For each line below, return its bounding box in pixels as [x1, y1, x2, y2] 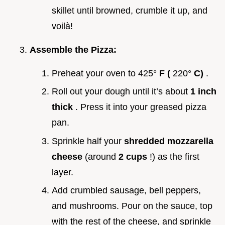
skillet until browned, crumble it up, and [52, 5, 207, 16]
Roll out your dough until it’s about [52, 86, 190, 97]
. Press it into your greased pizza [75, 102, 206, 113]
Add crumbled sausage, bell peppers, [52, 185, 201, 196]
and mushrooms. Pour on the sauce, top [52, 201, 212, 211]
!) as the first [150, 151, 199, 162]
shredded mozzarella [124, 136, 213, 146]
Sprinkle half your [52, 136, 124, 146]
